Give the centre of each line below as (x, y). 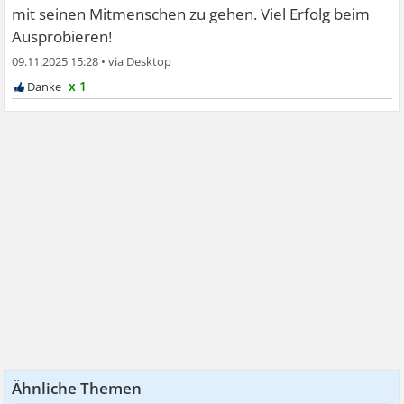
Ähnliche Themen (77, 388)
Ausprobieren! (62, 36)
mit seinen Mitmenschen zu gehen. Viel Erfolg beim (191, 14)
